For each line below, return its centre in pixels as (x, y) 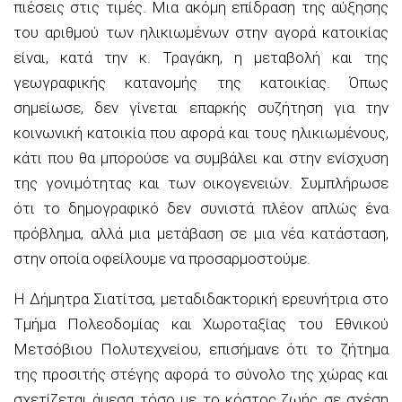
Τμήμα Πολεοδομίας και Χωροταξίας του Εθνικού (201, 323)
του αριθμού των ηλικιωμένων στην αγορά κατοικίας (201, 32)
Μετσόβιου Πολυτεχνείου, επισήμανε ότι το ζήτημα (201, 349)
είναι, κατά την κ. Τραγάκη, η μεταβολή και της (201, 57)
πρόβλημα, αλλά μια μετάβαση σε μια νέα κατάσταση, (201, 233)
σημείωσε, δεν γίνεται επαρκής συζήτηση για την (201, 107)
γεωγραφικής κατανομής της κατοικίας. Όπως (201, 82)
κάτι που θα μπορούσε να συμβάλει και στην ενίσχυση (201, 157)
